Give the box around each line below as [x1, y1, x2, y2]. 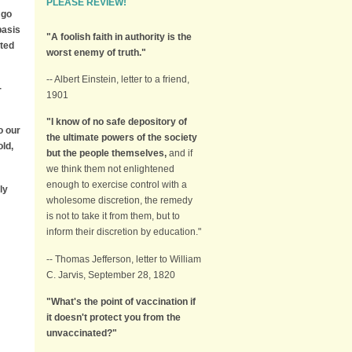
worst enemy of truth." [46, 46, 146, 58]
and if [167, 148, 192, 159]
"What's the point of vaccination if [46, 296, 196, 308]
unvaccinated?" [46, 328, 117, 339]
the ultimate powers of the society [46, 132, 197, 144]
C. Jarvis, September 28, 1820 [46, 269, 175, 280]
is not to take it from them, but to [46, 211, 180, 222]
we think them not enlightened [46, 163, 174, 175]
